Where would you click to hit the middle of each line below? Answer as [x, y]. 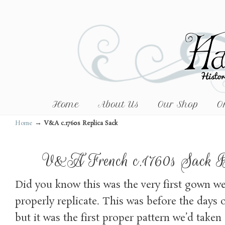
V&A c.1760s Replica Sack [81, 124]
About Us [119, 104]
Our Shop [178, 104]
